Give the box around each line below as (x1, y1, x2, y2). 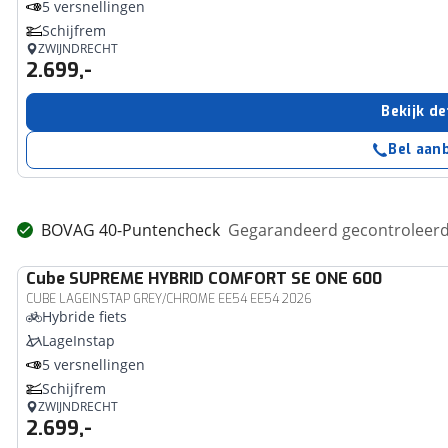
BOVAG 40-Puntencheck (41, 219, 221, 241)
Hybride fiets (42, 307, 128, 326)
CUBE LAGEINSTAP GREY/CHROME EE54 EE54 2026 (26, 291, 313, 307)
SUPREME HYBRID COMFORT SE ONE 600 (69, 268, 383, 289)
